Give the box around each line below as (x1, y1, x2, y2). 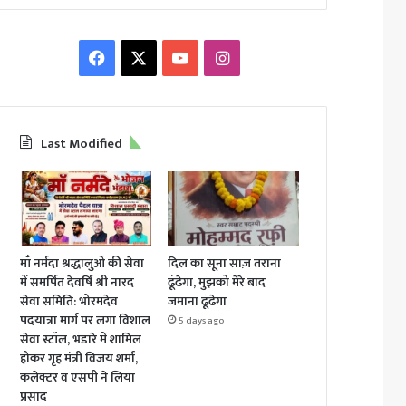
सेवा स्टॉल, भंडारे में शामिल (20, 328, 142, 350)
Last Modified (41, 132, 123, 155)
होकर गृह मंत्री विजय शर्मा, (20, 347, 139, 369)
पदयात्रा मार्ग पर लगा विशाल (20, 309, 151, 331)
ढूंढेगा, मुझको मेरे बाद (168, 271, 266, 293)
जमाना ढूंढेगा (168, 290, 227, 312)
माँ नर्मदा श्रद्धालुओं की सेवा (20, 252, 145, 274)
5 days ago (179, 312, 225, 329)
